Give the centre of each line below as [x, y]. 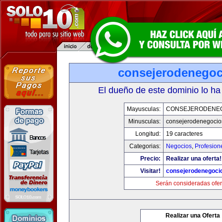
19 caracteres [184, 134]
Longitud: [148, 134]
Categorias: [145, 146]
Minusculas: [144, 121]
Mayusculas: [144, 109]
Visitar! [150, 171]
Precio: [150, 159]
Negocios [179, 146]
